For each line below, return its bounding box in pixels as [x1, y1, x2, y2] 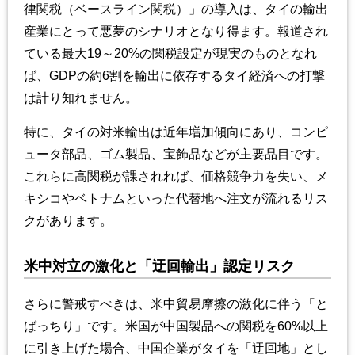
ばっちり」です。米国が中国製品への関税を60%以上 [24, 319, 328, 333]
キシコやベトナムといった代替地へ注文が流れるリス [24, 191, 328, 205]
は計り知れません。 [24, 90, 138, 105]
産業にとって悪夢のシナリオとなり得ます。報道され [24, 24, 328, 38]
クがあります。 [24, 213, 113, 227]
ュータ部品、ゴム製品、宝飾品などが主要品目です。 [24, 147, 328, 161]
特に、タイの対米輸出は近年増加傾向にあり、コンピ [24, 124, 328, 139]
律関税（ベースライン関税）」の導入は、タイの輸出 [24, 2, 328, 16]
